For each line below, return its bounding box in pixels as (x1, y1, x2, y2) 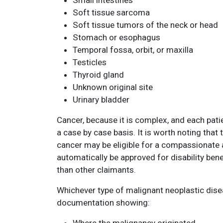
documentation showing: (57, 198, 150, 208)
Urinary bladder (73, 95, 129, 105)
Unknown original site (73, 82, 153, 92)
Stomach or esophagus (73, 32, 160, 42)
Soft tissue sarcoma (73, 7, 150, 17)
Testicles (73, 57, 107, 67)
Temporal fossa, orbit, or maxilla (73, 45, 193, 55)
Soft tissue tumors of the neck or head (73, 20, 218, 30)
